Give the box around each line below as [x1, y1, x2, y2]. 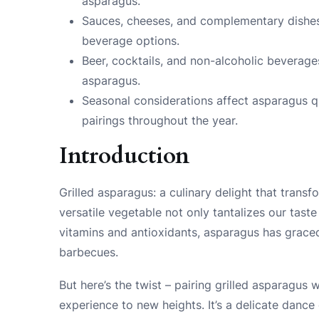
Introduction [59, 140, 190, 172]
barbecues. [59, 244, 119, 259]
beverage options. [82, 33, 180, 48]
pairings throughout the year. [82, 113, 239, 127]
